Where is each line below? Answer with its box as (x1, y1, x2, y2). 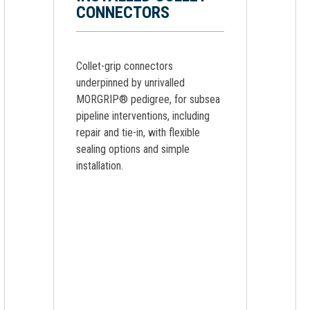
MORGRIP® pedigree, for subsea (76, 93, 220, 106)
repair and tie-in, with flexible (76, 126, 200, 139)
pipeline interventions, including (76, 109, 210, 122)
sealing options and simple (76, 143, 190, 156)
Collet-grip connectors (76, 60, 173, 73)
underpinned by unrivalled (76, 76, 185, 89)
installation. (76, 159, 123, 172)
